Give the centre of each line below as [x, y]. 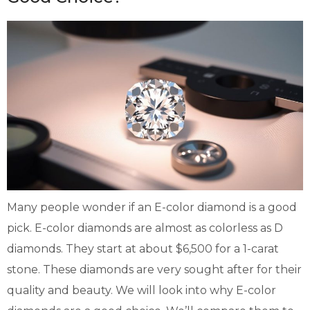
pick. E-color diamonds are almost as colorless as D [145, 228]
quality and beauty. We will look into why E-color [142, 290]
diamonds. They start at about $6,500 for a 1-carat [143, 248]
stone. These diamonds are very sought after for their [154, 269]
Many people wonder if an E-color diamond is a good [152, 207]
